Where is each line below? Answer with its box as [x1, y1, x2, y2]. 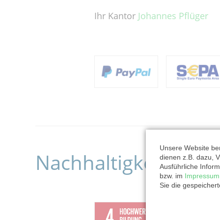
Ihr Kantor [94, 9, 138, 22]
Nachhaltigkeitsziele [35, 148, 216, 176]
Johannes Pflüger [138, 9, 208, 22]
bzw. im [160, 172, 185, 180]
